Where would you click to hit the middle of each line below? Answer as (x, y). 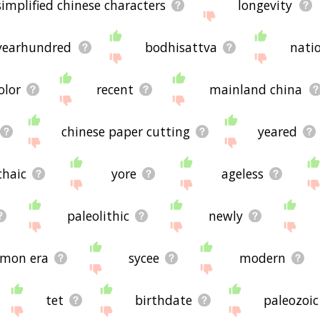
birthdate (163, 300)
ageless (243, 173)
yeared (277, 131)
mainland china (256, 89)
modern (262, 257)
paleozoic (291, 300)
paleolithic (99, 215)
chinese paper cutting (125, 131)
